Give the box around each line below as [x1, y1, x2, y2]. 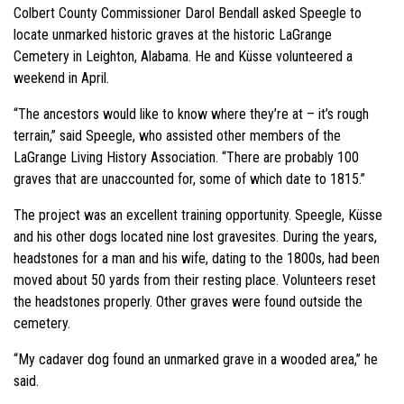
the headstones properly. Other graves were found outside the [14, 292, 363, 310]
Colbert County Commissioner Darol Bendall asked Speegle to [14, 4, 362, 22]
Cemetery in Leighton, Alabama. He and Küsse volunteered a [14, 47, 353, 65]
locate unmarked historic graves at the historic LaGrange [14, 25, 332, 43]
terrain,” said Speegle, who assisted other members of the [14, 126, 341, 144]
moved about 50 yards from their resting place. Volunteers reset [14, 271, 376, 289]
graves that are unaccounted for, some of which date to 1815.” [14, 170, 365, 188]
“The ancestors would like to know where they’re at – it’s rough [14, 105, 369, 123]
